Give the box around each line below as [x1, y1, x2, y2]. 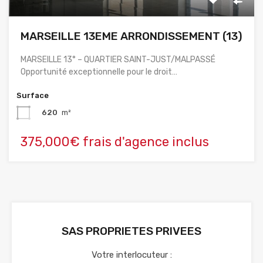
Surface [16, 91, 49, 100]
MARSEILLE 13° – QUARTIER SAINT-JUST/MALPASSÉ [21, 55, 215, 65]
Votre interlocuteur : [91, 249, 172, 261]
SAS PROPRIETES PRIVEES [62, 224, 201, 238]
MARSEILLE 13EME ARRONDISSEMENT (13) [21, 29, 242, 43]
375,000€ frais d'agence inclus [21, 134, 209, 150]
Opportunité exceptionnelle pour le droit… [21, 67, 177, 77]
